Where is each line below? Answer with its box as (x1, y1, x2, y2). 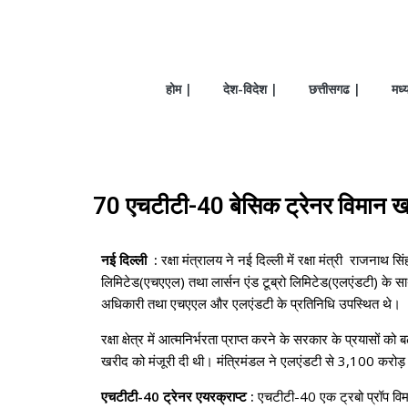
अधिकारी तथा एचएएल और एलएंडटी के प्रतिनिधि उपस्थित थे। (101, 294, 401, 312)
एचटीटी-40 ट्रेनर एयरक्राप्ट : (101, 387, 258, 405)
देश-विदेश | (223, 80, 278, 97)
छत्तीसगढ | (309, 80, 361, 97)
